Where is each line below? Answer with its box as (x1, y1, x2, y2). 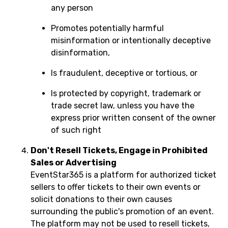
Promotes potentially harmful (51, 23, 164, 33)
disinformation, (51, 48, 110, 58)
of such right (51, 125, 101, 135)
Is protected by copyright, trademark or (51, 89, 201, 98)
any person (51, 3, 93, 13)
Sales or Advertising (31, 158, 117, 167)
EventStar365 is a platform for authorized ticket (31, 170, 216, 180)
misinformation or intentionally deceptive (51, 36, 211, 45)
